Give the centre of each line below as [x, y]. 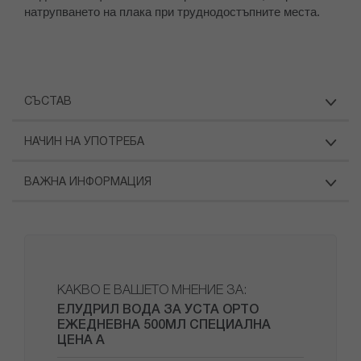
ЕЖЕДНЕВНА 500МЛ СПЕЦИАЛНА [164, 326]
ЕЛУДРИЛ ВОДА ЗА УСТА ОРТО [158, 311]
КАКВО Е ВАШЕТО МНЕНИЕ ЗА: [152, 291]
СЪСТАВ [48, 102]
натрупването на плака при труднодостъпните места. [172, 12]
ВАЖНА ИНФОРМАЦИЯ [88, 183]
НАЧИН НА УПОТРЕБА [84, 143]
